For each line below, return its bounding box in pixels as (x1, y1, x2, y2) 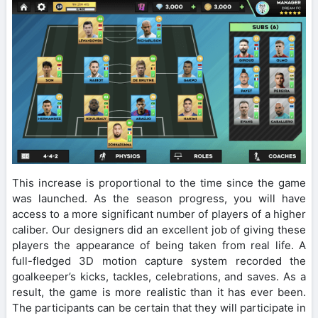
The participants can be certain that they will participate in (12, 301, 306, 315)
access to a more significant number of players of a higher (12, 207, 306, 221)
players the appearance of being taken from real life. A (12, 238, 306, 253)
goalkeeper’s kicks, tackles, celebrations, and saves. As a (12, 270, 306, 284)
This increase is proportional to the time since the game (12, 176, 306, 190)
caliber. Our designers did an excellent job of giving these (12, 223, 306, 237)
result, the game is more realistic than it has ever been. (12, 285, 306, 300)
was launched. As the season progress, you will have (12, 192, 306, 206)
